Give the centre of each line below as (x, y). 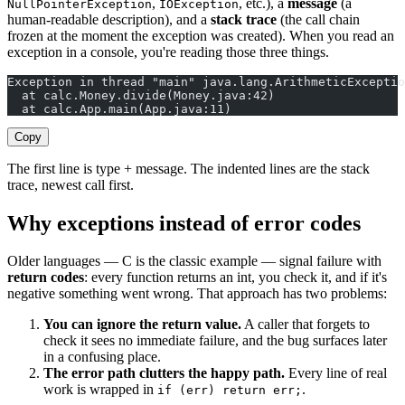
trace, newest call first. (71, 184)
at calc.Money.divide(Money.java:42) (141, 95)
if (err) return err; (230, 391)
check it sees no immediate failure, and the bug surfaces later (215, 341)
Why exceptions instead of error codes (184, 223)
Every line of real (336, 373)
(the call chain (318, 19)
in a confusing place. (102, 357)
